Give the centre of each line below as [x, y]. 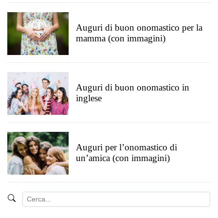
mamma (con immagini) [121, 38]
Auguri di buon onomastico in [133, 87]
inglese [89, 98]
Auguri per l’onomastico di [127, 147]
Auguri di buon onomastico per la [139, 27]
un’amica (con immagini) [123, 158]
